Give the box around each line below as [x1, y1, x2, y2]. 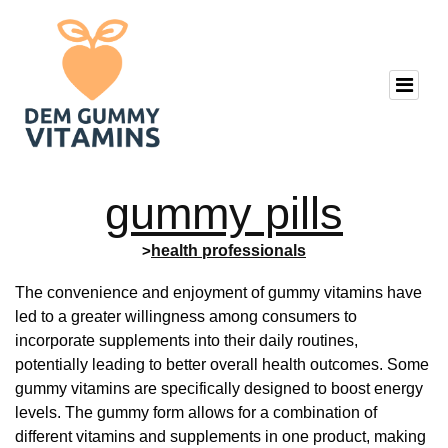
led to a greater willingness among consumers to [15, 308, 357, 326]
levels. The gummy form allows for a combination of [15, 404, 377, 422]
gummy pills [105, 187, 343, 239]
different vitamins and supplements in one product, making [15, 428, 426, 446]
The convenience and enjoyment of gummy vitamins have [15, 284, 422, 302]
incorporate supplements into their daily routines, [15, 332, 358, 350]
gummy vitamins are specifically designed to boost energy [15, 380, 423, 398]
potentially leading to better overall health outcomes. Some [15, 356, 429, 374]
